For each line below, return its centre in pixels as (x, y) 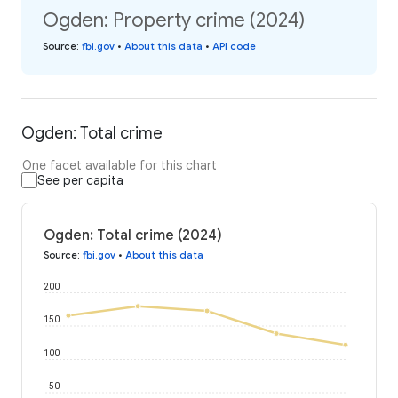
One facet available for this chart (119, 165)
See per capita (80, 180)
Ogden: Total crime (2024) (133, 235)
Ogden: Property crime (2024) (174, 20)
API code (234, 47)
